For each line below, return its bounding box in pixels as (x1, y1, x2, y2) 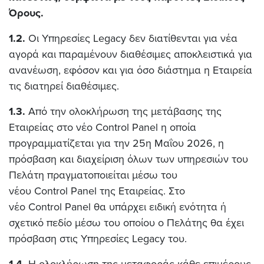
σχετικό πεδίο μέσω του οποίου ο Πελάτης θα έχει (9, 216, 244, 229)
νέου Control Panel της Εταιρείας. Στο (9, 184, 185, 197)
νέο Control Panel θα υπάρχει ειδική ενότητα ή (9, 200, 226, 213)
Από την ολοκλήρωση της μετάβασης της (25, 105, 222, 118)
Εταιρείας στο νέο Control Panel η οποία (9, 121, 196, 134)
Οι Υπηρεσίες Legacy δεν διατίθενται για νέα (25, 32, 237, 45)
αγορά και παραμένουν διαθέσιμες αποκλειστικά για (9, 48, 252, 61)
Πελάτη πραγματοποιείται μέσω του (9, 169, 177, 181)
